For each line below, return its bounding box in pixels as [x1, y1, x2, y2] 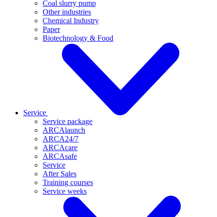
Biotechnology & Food [43, 34, 113, 42]
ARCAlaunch [43, 126, 85, 134]
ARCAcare [43, 143, 77, 152]
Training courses [43, 178, 93, 186]
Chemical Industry [43, 16, 99, 25]
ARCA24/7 [43, 135, 78, 143]
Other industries [43, 8, 91, 16]
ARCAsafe [43, 152, 77, 160]
